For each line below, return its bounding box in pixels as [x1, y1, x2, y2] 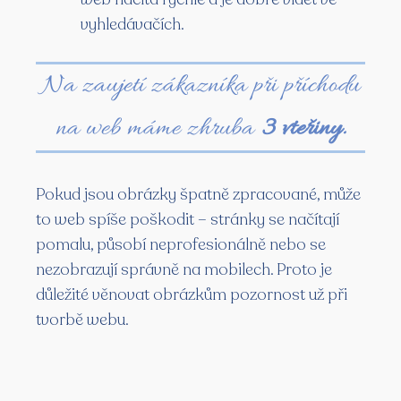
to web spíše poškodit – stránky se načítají [36, 209, 339, 231]
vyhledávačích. [81, 13, 184, 36]
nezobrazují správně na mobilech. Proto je [36, 259, 332, 281]
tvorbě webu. [36, 309, 129, 331]
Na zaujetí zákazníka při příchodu [41, 69, 360, 104]
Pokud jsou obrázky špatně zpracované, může [36, 183, 361, 206]
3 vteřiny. [260, 112, 346, 147]
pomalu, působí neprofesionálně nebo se [36, 234, 326, 256]
